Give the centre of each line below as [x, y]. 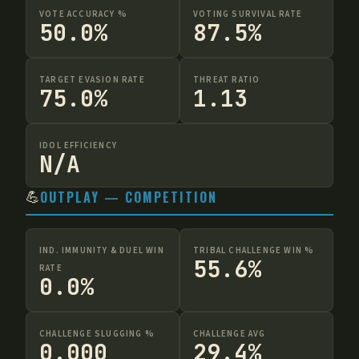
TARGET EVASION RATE [92, 79]
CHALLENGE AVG [230, 333]
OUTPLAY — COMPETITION [129, 197]
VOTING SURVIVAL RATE [248, 14]
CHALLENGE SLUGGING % [97, 333]
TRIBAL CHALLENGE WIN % [254, 250]
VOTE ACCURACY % [83, 14]
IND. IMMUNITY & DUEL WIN [102, 250]
